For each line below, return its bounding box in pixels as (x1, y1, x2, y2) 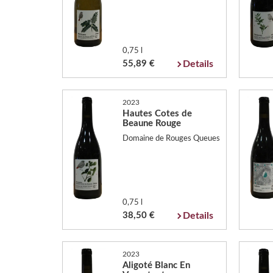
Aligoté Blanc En (122, 260, 190, 270)
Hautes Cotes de (122, 108, 192, 118)
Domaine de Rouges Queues (122, 135, 220, 143)
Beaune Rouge (122, 118, 181, 128)
